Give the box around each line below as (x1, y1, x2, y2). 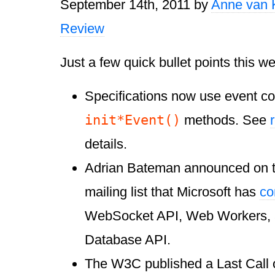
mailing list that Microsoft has (85, 184, 260, 200)
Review (60, 21, 104, 37)
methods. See (180, 112, 270, 128)
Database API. (85, 232, 171, 248)
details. (85, 136, 127, 152)
